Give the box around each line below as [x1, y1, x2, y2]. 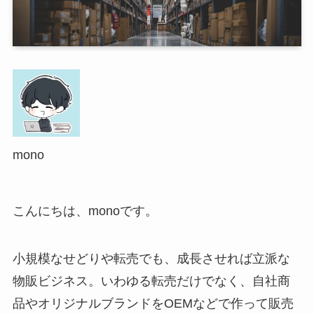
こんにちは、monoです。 [12, 203, 158, 218]
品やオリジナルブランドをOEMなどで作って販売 [12, 296, 294, 310]
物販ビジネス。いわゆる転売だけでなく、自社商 [12, 273, 290, 288]
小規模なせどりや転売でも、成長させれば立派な [12, 251, 290, 266]
